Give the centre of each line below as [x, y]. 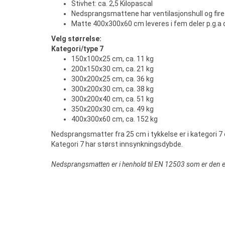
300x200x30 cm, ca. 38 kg [113, 89]
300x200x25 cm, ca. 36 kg [113, 79]
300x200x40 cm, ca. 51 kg [113, 99]
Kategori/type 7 [77, 49]
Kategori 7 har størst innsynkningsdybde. [117, 144]
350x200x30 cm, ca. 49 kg [113, 109]
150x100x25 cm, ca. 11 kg [113, 59]
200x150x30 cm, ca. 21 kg [113, 69]
